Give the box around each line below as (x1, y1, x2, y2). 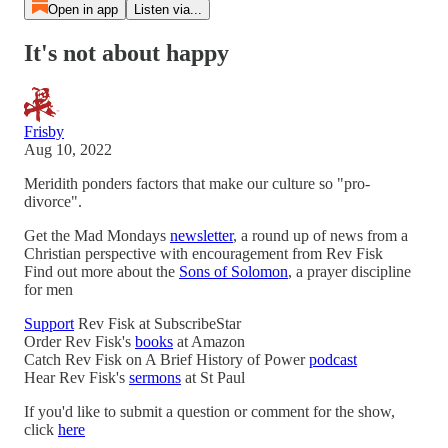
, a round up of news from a (233, 226, 408, 244)
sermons (129, 368, 181, 386)
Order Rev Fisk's (24, 332, 135, 350)
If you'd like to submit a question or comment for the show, (24, 402, 395, 420)
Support (24, 314, 74, 332)
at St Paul (181, 368, 245, 386)
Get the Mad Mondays (24, 226, 170, 244)
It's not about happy (24, 39, 229, 66)
